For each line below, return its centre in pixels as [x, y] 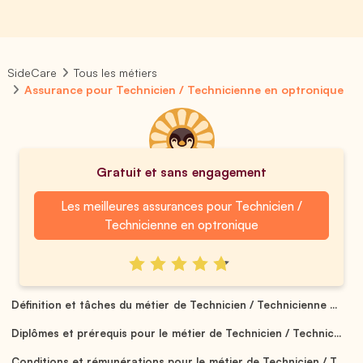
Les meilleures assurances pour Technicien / [181, 206]
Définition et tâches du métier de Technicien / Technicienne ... [174, 304]
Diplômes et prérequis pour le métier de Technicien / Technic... [176, 333]
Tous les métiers [116, 73]
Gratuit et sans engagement [181, 172]
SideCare [32, 73]
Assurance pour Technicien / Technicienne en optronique [184, 90]
